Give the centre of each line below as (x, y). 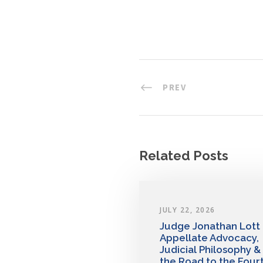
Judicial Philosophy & (210, 250)
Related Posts (184, 156)
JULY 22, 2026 (188, 210)
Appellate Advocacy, (209, 238)
